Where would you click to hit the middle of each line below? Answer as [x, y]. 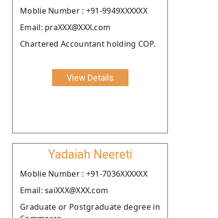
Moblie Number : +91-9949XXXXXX [84, 10]
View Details [90, 77]
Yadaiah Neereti [90, 154]
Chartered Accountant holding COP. [88, 44]
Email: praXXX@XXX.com [65, 27]
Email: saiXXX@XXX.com [64, 190]
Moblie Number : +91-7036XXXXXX [84, 173]
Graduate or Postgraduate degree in [90, 207]
